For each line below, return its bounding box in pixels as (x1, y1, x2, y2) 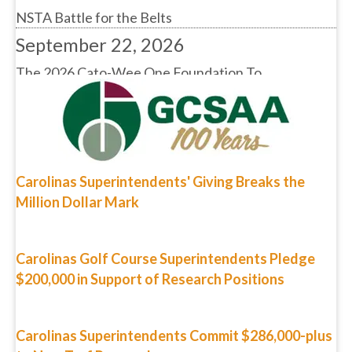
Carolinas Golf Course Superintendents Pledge (16, 249, 315, 267)
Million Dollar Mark (16, 192, 139, 211)
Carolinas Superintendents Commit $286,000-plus (16, 326, 332, 344)
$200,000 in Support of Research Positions (16, 269, 284, 288)
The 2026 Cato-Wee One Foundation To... (16, 26, 271, 44)
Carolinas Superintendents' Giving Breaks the (16, 172, 305, 190)
